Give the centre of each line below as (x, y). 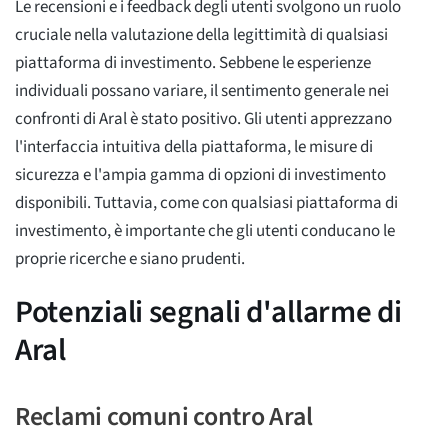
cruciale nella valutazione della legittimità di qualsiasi (201, 34)
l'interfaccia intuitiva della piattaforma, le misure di (194, 146)
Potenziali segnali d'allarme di (208, 311)
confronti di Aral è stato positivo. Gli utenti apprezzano (203, 118)
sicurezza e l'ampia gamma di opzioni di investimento (200, 174)
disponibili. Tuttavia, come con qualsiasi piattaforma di (206, 202)
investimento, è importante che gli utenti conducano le (205, 230)
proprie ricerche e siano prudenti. (130, 258)
